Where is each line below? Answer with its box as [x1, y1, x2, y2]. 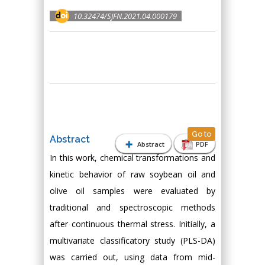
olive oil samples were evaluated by [50, 185, 215, 196]
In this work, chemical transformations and [50, 152, 215, 163]
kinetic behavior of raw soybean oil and [50, 169, 215, 180]
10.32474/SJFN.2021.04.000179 [73, 11, 177, 21]
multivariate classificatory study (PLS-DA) [50, 235, 215, 246]
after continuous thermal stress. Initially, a [50, 218, 215, 230]
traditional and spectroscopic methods [50, 202, 215, 213]
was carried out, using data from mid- [50, 251, 215, 263]
